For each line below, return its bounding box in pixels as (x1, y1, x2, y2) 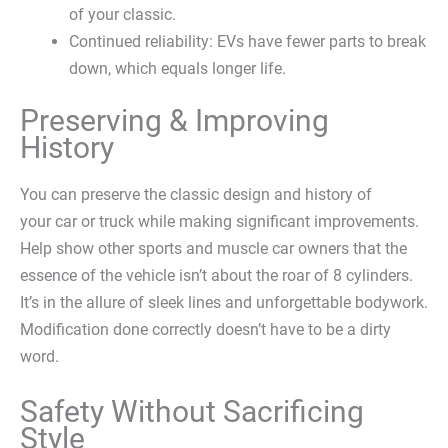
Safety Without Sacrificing (20, 394, 364, 430)
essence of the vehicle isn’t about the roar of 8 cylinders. (20, 265, 413, 285)
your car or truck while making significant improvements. (20, 211, 419, 231)
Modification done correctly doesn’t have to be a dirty (20, 319, 391, 339)
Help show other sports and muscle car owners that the (20, 238, 407, 258)
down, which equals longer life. (69, 59, 287, 79)
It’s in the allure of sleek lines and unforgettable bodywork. (20, 292, 428, 312)
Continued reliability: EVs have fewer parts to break (69, 32, 427, 52)
